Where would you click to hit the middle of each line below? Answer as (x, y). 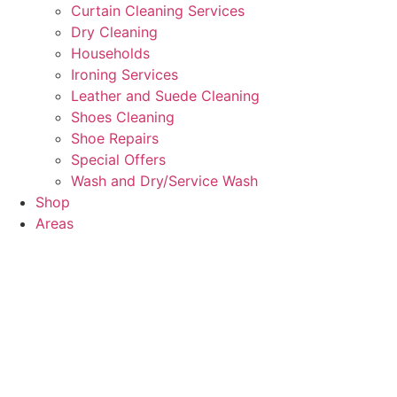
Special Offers (118, 160)
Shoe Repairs (115, 138)
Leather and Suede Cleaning (165, 96)
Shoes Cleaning (123, 117)
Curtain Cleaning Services (158, 11)
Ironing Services (125, 74)
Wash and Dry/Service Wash (164, 181)
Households (110, 53)
